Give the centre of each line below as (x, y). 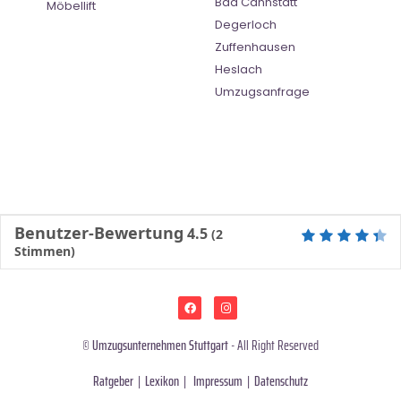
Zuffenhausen (255, 47)
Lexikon (162, 380)
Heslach (239, 70)
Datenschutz (281, 380)
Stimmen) (45, 252)
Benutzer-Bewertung (99, 233)
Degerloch (246, 25)
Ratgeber (113, 380)
